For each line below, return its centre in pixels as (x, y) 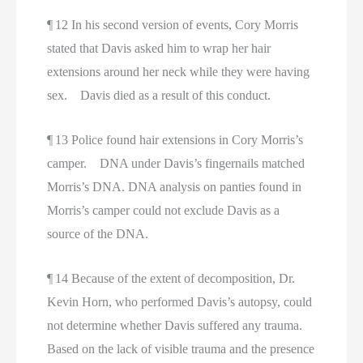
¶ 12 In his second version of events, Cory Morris (173, 25)
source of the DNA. (98, 234)
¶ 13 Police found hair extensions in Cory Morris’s (175, 140)
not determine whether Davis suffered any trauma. (180, 325)
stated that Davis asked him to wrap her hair (159, 49)
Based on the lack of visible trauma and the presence (181, 348)
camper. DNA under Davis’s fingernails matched (176, 164)
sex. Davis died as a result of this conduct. (159, 96)
